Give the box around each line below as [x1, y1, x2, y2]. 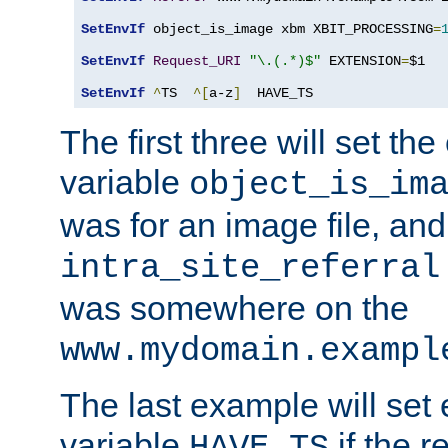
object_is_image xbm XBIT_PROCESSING [145, 20, 433, 37]
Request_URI [153, 52, 241, 69]
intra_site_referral [60, 248, 440, 287]
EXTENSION [321, 52, 401, 69]
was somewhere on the [60, 288, 409, 327]
